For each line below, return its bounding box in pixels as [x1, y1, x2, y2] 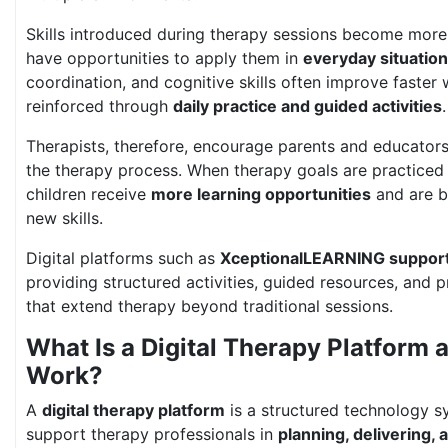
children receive [26, 184, 151, 204]
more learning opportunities [151, 184, 371, 204]
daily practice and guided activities [173, 96, 442, 116]
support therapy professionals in [26, 424, 278, 444]
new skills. [26, 208, 103, 228]
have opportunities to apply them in [26, 48, 303, 68]
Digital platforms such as [26, 248, 220, 268]
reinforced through [26, 96, 173, 116]
